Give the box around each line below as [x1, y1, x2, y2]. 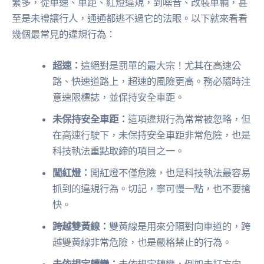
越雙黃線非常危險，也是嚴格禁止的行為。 [52, 236, 232, 249]
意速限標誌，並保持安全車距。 [52, 91, 185, 104]
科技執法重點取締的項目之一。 [52, 145, 185, 157]
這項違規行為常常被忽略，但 [128, 113, 251, 126]
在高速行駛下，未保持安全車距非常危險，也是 [52, 129, 251, 141]
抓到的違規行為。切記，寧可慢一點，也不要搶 [52, 183, 251, 195]
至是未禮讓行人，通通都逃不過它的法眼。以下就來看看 [12, 12, 247, 25]
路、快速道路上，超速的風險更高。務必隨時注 [52, 75, 251, 88]
